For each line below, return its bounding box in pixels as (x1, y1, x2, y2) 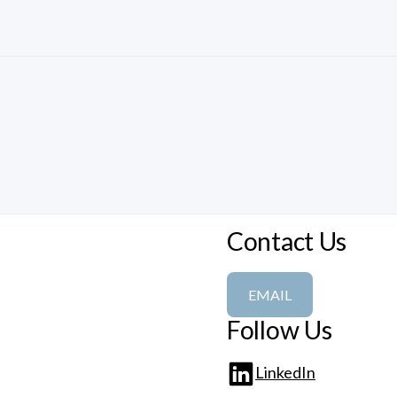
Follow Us (227, 314, 332, 345)
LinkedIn (255, 362, 315, 383)
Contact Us (227, 225, 347, 256)
